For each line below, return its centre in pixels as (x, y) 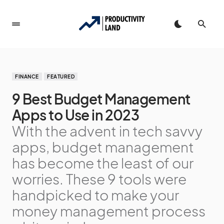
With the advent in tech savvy (107, 131)
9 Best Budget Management (101, 99)
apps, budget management (103, 147)
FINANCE (27, 76)
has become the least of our (103, 163)
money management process (109, 211)
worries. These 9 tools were (99, 179)
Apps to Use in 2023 (76, 115)
